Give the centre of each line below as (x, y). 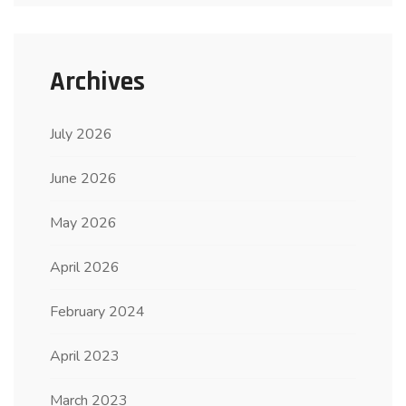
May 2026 (83, 222)
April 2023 (85, 356)
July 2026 (81, 134)
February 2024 (97, 311)
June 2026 (83, 178)
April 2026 (85, 267)
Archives (97, 81)
